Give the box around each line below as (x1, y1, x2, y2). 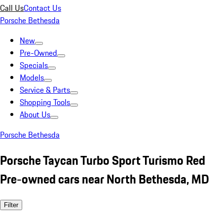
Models (20, 72, 44, 83)
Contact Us (24, 2, 61, 14)
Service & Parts (20, 84, 70, 96)
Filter (4, 201, 18, 209)
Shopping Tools (20, 96, 70, 108)
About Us (20, 109, 50, 120)
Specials (20, 59, 48, 71)
